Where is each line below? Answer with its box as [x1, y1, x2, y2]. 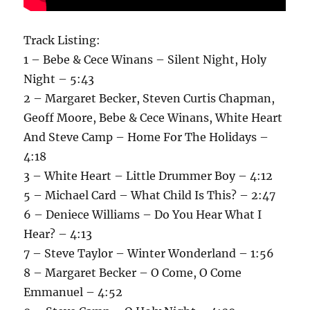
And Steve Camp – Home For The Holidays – [24, 129, 269, 144]
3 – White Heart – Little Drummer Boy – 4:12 [24, 168, 273, 183]
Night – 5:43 [24, 71, 95, 86]
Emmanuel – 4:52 [24, 284, 123, 299]
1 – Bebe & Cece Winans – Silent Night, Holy [24, 52, 267, 66]
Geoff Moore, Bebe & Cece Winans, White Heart [24, 110, 283, 125]
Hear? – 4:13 [24, 226, 93, 241]
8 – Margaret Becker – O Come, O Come [24, 265, 242, 280]
